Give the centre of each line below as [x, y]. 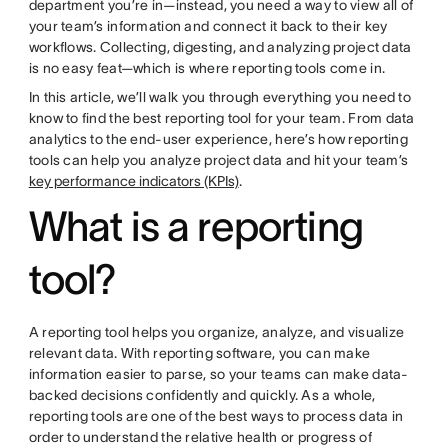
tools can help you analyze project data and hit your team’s [218, 160]
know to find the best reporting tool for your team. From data [221, 118]
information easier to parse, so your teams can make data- [218, 374]
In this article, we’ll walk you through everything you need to [220, 97]
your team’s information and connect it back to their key [208, 26]
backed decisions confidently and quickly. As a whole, [202, 395]
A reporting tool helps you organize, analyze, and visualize [216, 332]
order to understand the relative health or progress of [200, 437]
